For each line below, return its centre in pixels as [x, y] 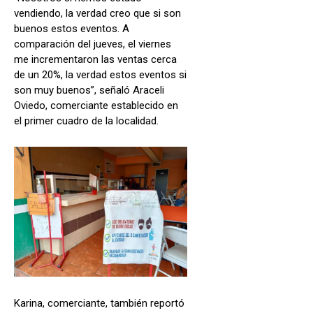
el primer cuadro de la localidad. [86, 121]
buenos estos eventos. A [72, 28]
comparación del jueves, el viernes [93, 44]
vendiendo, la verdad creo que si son [97, 13]
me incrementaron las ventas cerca [95, 59]
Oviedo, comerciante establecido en [96, 105]
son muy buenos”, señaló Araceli [89, 90]
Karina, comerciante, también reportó [99, 303]
